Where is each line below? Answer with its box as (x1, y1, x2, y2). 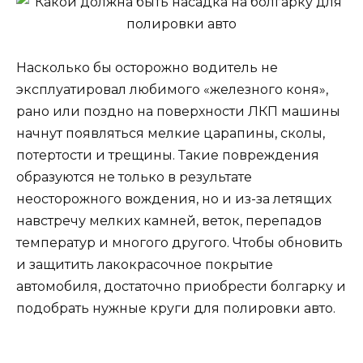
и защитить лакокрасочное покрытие (16, 256, 273, 272)
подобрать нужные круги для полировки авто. (16, 300, 335, 316)
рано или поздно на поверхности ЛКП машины (16, 103, 340, 119)
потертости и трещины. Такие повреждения (16, 147, 319, 163)
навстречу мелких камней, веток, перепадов (16, 212, 322, 228)
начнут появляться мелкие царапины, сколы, (16, 125, 325, 141)
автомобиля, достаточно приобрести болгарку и (16, 278, 346, 294)
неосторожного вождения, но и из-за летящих (16, 190, 331, 207)
